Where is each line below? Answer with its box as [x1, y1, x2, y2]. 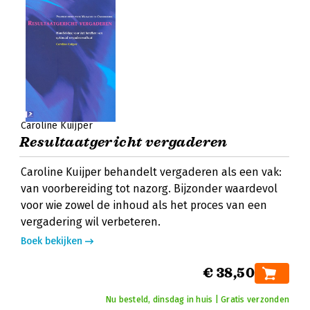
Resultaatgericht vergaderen [19, 134, 228, 151]
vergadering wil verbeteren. [21, 215, 161, 228]
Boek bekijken [21, 235, 82, 247]
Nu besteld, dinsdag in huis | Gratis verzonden [105, 295, 289, 304]
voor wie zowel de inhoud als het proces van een [21, 199, 267, 212]
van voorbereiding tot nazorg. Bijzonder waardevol [21, 182, 277, 195]
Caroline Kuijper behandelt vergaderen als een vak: [21, 165, 282, 179]
